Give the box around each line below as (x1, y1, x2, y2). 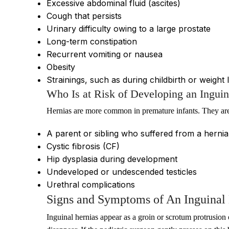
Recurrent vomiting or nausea (47, 49, 163, 59)
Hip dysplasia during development (47, 154, 177, 164)
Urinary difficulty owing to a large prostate (47, 24, 211, 34)
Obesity (47, 62, 75, 72)
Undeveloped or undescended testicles (47, 167, 197, 177)
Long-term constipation (47, 36, 137, 47)
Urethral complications (47, 179, 135, 190)
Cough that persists (47, 11, 122, 21)
